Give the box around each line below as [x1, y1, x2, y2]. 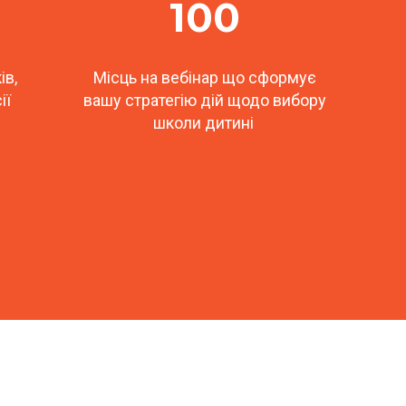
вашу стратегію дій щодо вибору [83, 91, 326, 110]
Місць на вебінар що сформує [93, 68, 316, 87]
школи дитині [152, 113, 257, 132]
